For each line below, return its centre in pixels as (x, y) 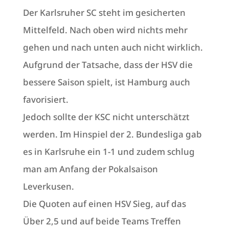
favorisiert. (47, 100)
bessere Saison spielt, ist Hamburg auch (106, 82)
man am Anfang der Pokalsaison (90, 169)
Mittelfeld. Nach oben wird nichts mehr (105, 30)
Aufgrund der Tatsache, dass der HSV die (108, 65)
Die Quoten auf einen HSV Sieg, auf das (104, 204)
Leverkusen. (50, 187)
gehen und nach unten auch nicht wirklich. (113, 48)
